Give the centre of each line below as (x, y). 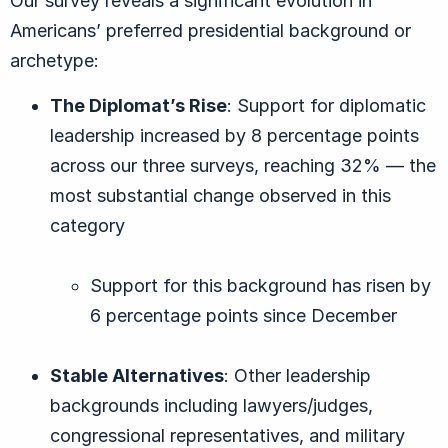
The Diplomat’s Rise (138, 105)
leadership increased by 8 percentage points (234, 135)
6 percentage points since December (243, 315)
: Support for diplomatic (326, 105)
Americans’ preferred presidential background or (210, 30)
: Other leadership (297, 375)
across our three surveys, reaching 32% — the (243, 165)
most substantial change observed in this (220, 195)
